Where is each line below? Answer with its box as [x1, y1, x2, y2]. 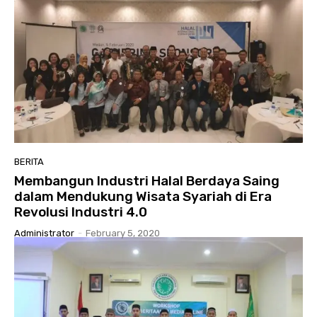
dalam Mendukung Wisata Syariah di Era [14, 188, 272, 204]
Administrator [14, 227, 74, 238]
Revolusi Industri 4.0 [14, 203, 147, 220]
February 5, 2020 [86, 227, 160, 238]
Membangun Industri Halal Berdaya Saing [14, 172, 279, 189]
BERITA [14, 156, 44, 167]
